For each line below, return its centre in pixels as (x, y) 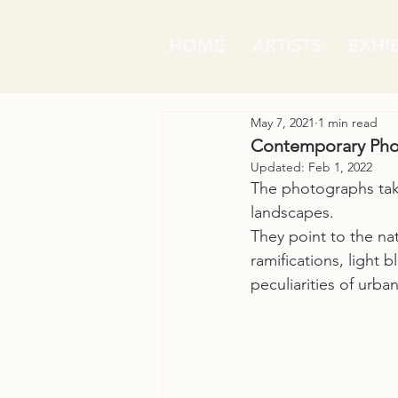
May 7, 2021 (283, 122)
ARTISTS (287, 45)
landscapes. (292, 212)
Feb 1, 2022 (340, 167)
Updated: (279, 167)
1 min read (348, 122)
